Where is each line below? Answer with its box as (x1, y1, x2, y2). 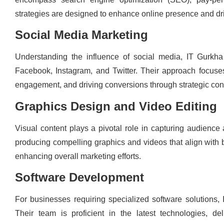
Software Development (15, 170, 144, 184)
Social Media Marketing (15, 28, 148, 42)
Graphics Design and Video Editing (15, 99, 217, 113)
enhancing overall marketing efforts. (15, 151, 141, 160)
